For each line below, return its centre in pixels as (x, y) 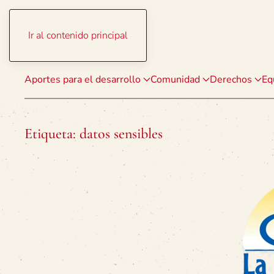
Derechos (231, 80)
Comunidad (175, 80)
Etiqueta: (52, 134)
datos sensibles (121, 134)
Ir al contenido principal (78, 35)
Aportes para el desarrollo (83, 80)
